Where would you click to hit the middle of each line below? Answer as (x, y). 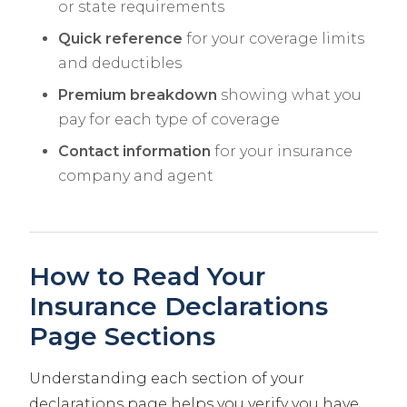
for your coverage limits (273, 39)
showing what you (289, 95)
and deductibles (120, 64)
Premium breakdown (138, 95)
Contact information (134, 152)
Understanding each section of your (167, 379)
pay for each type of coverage (169, 120)
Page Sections (122, 337)
